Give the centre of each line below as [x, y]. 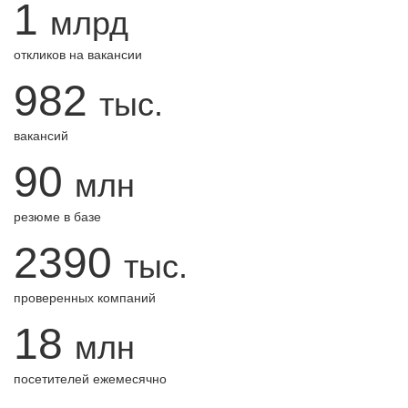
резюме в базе [57, 217]
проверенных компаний [85, 298]
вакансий [41, 136]
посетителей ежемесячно [90, 379]
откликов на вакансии [78, 55]
